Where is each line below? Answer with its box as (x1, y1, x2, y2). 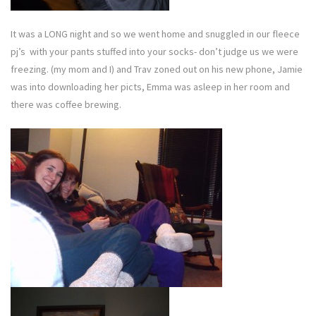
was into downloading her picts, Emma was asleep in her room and (11, 80, 290, 93)
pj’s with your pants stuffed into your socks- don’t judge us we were (11, 44, 298, 58)
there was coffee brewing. (11, 97, 121, 111)
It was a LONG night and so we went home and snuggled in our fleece (11, 27, 300, 40)
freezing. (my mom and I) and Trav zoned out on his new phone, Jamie (11, 62, 303, 75)
